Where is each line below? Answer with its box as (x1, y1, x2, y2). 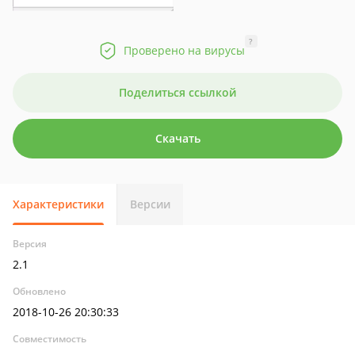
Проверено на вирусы (123, 43, 245, 58)
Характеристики (13, 197, 104, 212)
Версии (130, 197, 170, 212)
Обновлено (13, 284, 66, 298)
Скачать (155, 131, 200, 146)
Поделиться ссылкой (119, 85, 236, 100)
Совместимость (13, 332, 86, 345)
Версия (13, 237, 47, 250)
